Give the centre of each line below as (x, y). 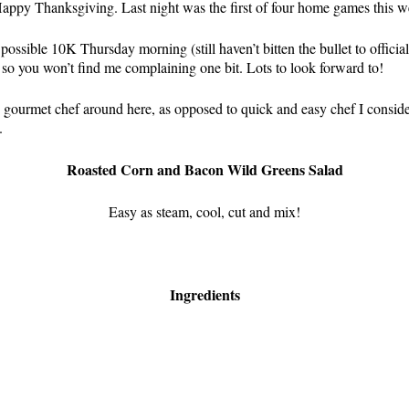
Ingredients (204, 294)
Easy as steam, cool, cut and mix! (204, 211)
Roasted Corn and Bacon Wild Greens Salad (204, 169)
